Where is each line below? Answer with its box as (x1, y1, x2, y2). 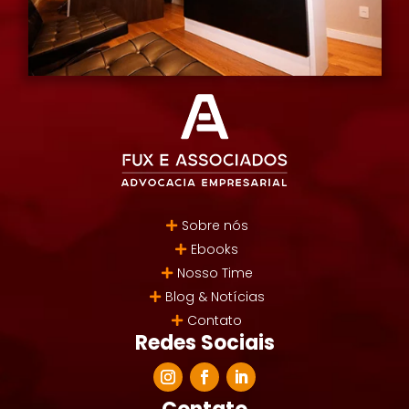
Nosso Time (176, 263, 253, 282)
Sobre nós (181, 215, 248, 235)
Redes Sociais (134, 328, 275, 357)
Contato (187, 310, 242, 330)
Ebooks (191, 239, 238, 258)
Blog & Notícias (164, 287, 265, 306)
